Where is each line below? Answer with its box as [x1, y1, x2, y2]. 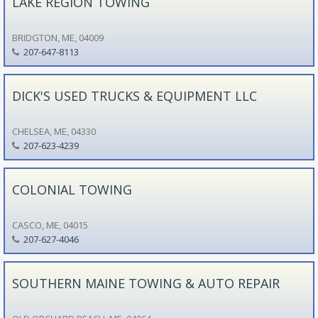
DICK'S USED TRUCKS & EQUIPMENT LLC [11, 87, 257, 104]
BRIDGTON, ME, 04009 [11, 31, 104, 44]
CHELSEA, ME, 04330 [11, 124, 96, 138]
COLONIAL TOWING [11, 180, 132, 198]
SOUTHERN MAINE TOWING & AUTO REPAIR [11, 274, 280, 292]
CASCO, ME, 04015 [11, 218, 88, 231]
